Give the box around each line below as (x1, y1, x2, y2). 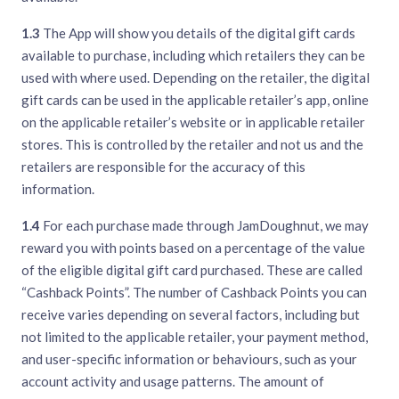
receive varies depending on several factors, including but (21, 306, 360, 323)
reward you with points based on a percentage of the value (21, 240, 365, 256)
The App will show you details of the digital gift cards (40, 25, 355, 42)
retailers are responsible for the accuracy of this (21, 159, 305, 175)
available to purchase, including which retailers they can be (21, 47, 365, 64)
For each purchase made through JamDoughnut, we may (40, 217, 369, 234)
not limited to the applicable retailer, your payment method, (21, 329, 368, 346)
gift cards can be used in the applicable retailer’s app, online (21, 92, 369, 109)
